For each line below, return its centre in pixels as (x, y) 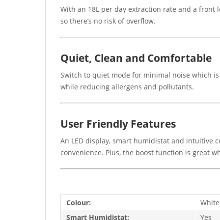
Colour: (79, 202)
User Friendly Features (118, 124)
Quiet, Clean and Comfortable (136, 58)
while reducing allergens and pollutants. (127, 86)
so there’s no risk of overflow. (108, 21)
